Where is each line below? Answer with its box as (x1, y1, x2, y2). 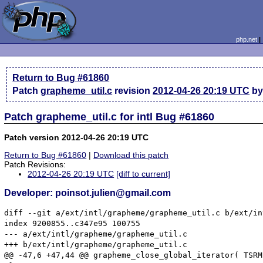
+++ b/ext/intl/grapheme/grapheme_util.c (4, 240, 188, 249)
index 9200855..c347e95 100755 (4, 218, 141, 228)
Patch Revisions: (4, 160, 66, 170)
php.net (235, 36, 257, 43)
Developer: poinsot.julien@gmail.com (4, 188, 171, 198)
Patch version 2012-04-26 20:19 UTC (4, 132, 149, 142)
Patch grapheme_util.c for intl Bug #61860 (4, 110, 215, 123)
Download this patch (93, 150, 169, 160)
